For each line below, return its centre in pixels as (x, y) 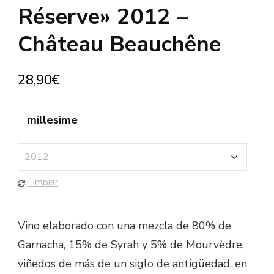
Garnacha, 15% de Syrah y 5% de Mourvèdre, (131, 245)
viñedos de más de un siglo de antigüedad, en (132, 264)
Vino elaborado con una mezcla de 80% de (124, 226)
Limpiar (43, 183)
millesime (52, 120)
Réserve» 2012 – (103, 17)
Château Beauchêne (119, 45)
